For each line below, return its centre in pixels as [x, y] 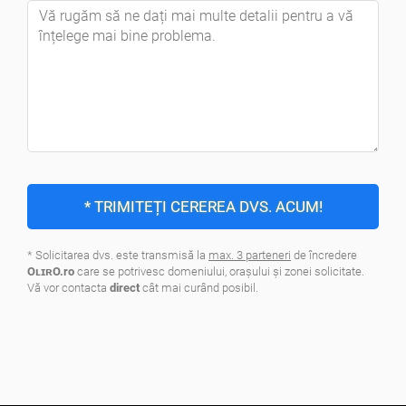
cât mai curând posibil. [199, 287]
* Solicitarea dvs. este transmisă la [118, 255]
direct [125, 287]
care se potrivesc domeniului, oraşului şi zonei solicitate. [219, 271]
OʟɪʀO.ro [51, 271]
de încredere [324, 255]
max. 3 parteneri [250, 255]
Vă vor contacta [68, 287]
